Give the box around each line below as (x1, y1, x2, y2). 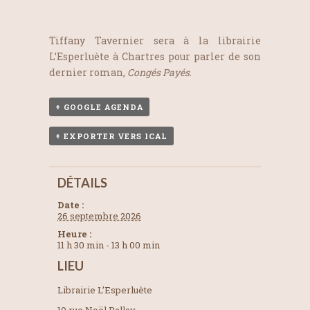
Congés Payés (127, 66, 190, 80)
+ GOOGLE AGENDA (55, 102, 143, 113)
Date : (57, 199, 84, 212)
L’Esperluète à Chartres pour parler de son (49, 50, 261, 64)
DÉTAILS (57, 175, 108, 191)
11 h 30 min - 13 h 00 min (57, 239, 161, 252)
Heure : (57, 228, 92, 241)
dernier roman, (49, 66, 127, 80)
